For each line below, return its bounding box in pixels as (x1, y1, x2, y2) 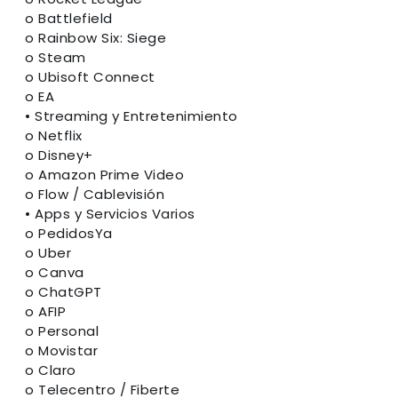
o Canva (25, 262, 84, 282)
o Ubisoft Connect (25, 67, 155, 86)
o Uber (25, 243, 71, 262)
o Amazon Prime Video (25, 164, 184, 184)
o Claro (25, 360, 76, 379)
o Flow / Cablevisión (25, 184, 164, 203)
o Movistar (25, 340, 98, 360)
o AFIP (25, 301, 66, 321)
